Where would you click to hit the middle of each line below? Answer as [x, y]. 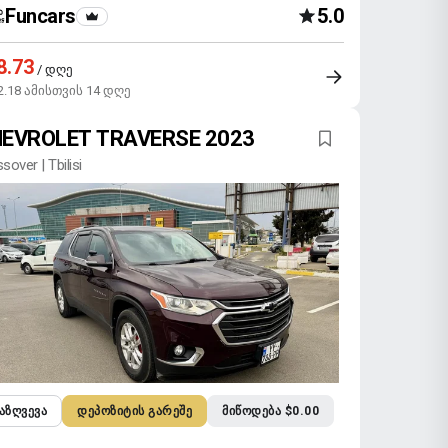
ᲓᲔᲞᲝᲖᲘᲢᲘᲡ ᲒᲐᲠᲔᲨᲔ [135, 411]
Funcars [40, 16]
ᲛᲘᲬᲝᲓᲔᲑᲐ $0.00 [271, 411]
